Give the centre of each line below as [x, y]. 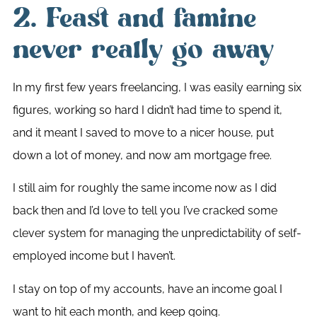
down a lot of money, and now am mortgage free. [142, 156]
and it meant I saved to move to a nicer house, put [143, 133]
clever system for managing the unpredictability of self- [157, 234]
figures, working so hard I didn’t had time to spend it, [147, 110]
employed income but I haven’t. [94, 256]
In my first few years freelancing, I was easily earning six [157, 88]
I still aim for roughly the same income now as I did [144, 188]
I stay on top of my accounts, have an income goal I [147, 289]
